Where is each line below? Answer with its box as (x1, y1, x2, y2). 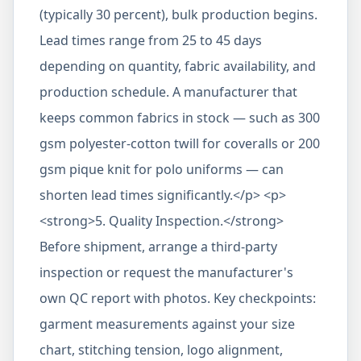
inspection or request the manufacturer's (39, 263, 293, 281)
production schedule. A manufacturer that (39, 83, 297, 101)
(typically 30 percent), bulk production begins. (39, 6, 317, 23)
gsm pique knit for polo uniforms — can (39, 160, 284, 178)
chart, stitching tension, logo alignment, (39, 341, 283, 359)
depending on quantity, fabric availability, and (39, 57, 316, 75)
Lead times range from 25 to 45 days (39, 31, 262, 49)
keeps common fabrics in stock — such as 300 (39, 109, 320, 127)
